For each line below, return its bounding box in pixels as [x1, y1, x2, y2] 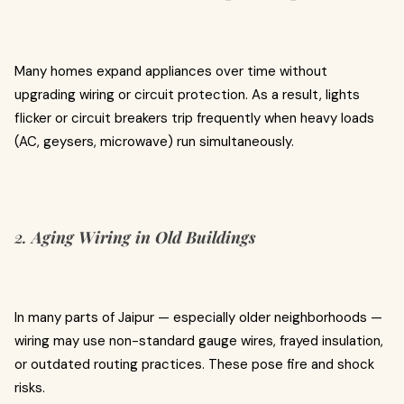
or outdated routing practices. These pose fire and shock [14, 355, 374, 373]
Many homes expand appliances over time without [14, 62, 327, 80]
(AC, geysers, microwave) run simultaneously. [14, 133, 294, 151]
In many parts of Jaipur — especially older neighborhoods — [14, 308, 382, 326]
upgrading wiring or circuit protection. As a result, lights [14, 86, 360, 104]
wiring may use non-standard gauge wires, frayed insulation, [14, 332, 383, 350]
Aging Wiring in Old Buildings [32, 226, 256, 248]
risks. [14, 379, 45, 397]
